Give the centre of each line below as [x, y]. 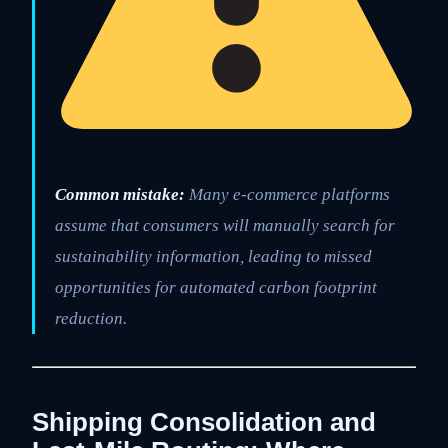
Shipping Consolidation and [204, 422]
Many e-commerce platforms [287, 195]
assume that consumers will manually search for [225, 226]
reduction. [91, 319]
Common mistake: [120, 195]
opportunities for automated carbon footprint [216, 288]
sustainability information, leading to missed [213, 257]
